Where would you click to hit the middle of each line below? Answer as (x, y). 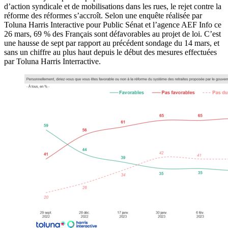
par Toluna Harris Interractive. (52, 61)
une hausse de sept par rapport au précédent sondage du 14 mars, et (112, 43)
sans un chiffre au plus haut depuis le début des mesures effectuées (110, 52)
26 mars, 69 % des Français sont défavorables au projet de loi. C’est (112, 34)
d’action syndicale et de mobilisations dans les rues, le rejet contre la (113, 6)
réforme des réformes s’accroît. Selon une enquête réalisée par (103, 15)
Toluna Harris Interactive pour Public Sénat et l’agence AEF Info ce (113, 24)
